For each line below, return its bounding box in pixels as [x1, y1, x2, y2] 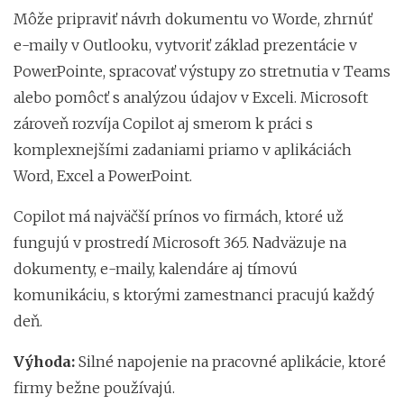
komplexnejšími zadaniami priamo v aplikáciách [14, 140, 352, 159]
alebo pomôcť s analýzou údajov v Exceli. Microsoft [14, 87, 368, 106]
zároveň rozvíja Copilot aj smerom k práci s [14, 114, 313, 133]
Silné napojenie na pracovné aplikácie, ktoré [75, 352, 386, 371]
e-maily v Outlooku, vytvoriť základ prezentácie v [14, 35, 357, 54]
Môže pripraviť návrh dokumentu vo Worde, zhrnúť [14, 9, 372, 28]
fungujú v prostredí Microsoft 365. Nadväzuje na [14, 233, 346, 252]
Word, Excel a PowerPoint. [14, 166, 192, 185]
